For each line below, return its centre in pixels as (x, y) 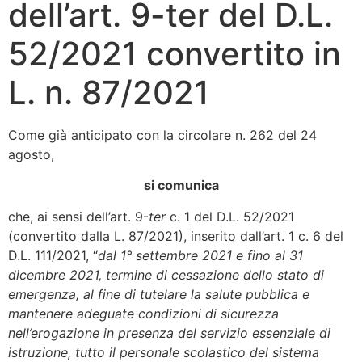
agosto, (31, 154)
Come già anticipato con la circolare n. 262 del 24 (162, 135)
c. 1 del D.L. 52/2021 (230, 216)
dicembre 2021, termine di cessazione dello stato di (166, 274)
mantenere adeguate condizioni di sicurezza (143, 313)
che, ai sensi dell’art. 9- (78, 216)
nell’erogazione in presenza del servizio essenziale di (169, 333)
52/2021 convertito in (175, 53)
